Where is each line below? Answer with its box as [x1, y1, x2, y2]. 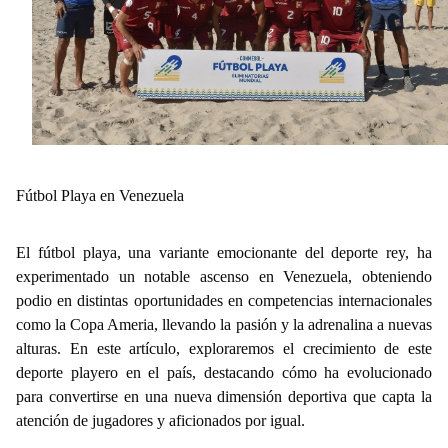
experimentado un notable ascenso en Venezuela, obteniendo [16, 268, 432, 286]
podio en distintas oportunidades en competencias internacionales [16, 292, 432, 310]
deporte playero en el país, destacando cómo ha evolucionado [16, 364, 432, 382]
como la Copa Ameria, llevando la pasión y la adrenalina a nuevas [16, 316, 432, 334]
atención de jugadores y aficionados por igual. [16, 412, 305, 430]
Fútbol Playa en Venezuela [16, 187, 184, 205]
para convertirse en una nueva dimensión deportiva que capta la [16, 388, 432, 406]
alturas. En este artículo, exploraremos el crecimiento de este [16, 340, 432, 358]
